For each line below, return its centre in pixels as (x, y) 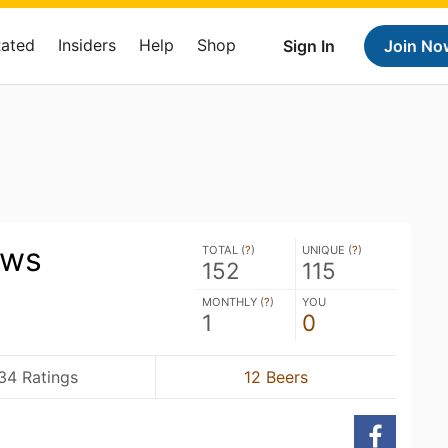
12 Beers (275, 376)
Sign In (309, 46)
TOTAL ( (223, 250)
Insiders (87, 45)
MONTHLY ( (233, 302)
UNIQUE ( (327, 250)
